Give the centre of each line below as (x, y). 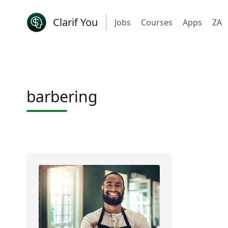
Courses (157, 22)
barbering (62, 96)
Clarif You (75, 22)
